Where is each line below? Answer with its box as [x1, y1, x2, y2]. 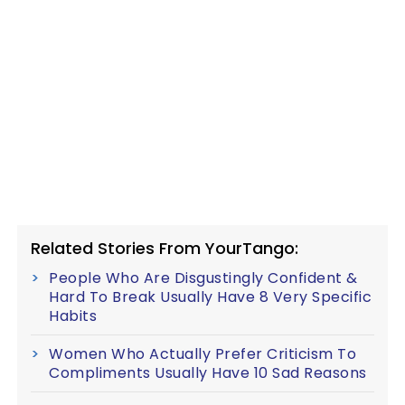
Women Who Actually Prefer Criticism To [49, 343, 356, 364]
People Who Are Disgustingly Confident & [49, 267, 358, 288]
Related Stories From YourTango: [31, 236, 298, 259]
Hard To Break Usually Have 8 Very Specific [49, 286, 372, 307]
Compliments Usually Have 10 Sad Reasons [49, 362, 367, 383]
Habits [49, 305, 97, 326]
